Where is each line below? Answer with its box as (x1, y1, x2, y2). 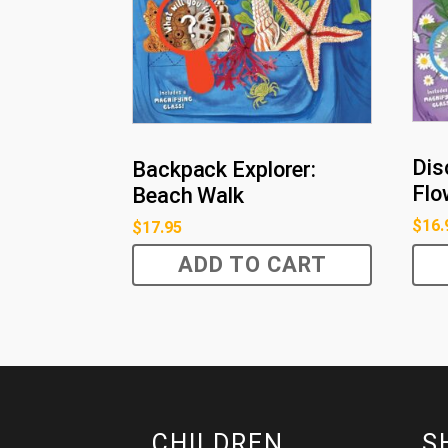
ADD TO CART (177, 251, 327, 277)
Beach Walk (132, 182, 245, 208)
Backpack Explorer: (132, 156, 317, 182)
